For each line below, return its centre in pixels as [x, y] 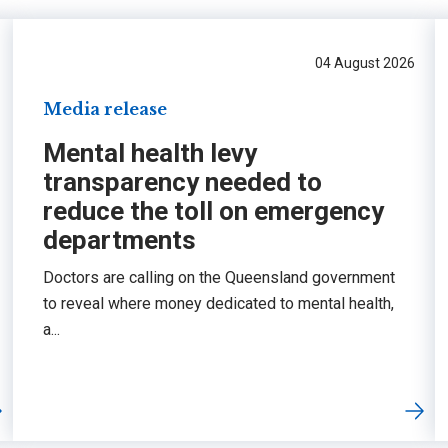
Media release [105, 108]
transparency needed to [183, 181]
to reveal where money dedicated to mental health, [219, 303]
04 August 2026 [364, 62]
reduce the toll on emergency [214, 210]
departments [120, 239]
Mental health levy [150, 152]
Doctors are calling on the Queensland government [219, 277]
